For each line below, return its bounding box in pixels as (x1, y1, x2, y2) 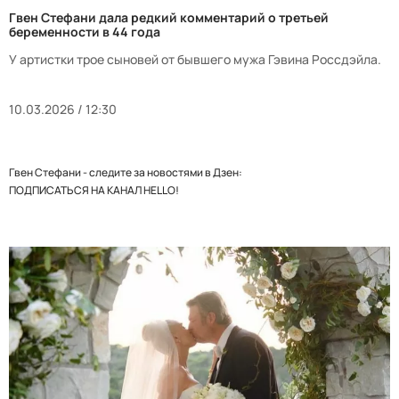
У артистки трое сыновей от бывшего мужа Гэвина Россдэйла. (9, 50, 381, 68)
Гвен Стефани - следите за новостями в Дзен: (9, 164, 242, 180)
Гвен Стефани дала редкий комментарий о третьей (9, 8, 329, 26)
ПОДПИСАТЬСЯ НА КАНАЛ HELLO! (9, 182, 179, 198)
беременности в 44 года (9, 22, 160, 40)
